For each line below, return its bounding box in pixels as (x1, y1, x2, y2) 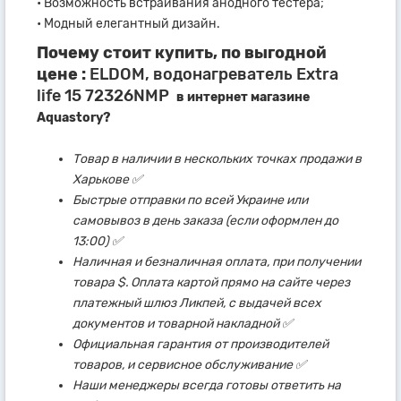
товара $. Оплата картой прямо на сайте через (73, 274, 350, 290)
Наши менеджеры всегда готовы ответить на (73, 377, 341, 393)
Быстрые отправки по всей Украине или (73, 192, 308, 208)
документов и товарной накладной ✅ (73, 315, 293, 331)
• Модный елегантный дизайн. (37, 15, 220, 31)
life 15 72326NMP (37, 85, 169, 106)
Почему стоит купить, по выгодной (37, 42, 327, 63)
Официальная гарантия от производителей (73, 336, 328, 352)
